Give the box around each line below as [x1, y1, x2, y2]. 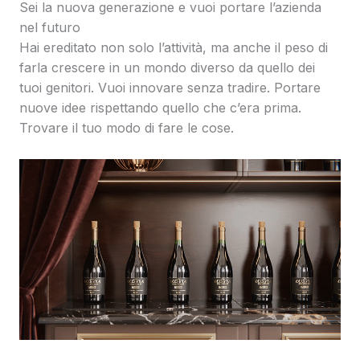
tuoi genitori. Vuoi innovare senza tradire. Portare [19, 80, 321, 96]
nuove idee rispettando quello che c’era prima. [19, 100, 301, 117]
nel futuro [19, 19, 80, 36]
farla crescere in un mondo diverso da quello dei [19, 59, 315, 76]
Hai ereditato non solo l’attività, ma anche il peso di [19, 39, 328, 56]
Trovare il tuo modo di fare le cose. [19, 120, 234, 137]
